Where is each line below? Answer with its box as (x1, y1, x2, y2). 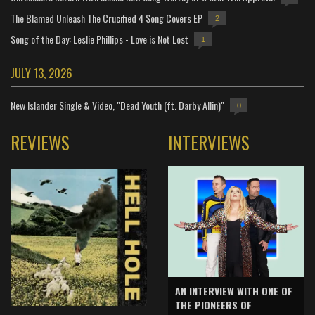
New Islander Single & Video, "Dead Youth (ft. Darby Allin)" (11, 97, 224, 112)
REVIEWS (11, 129, 70, 155)
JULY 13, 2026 (11, 63, 72, 82)
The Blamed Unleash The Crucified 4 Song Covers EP (11, 10, 202, 25)
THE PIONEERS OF (175, 297, 252, 312)
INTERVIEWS (168, 129, 250, 155)
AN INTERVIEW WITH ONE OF (175, 283, 292, 298)
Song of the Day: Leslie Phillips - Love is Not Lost (11, 31, 188, 46)
